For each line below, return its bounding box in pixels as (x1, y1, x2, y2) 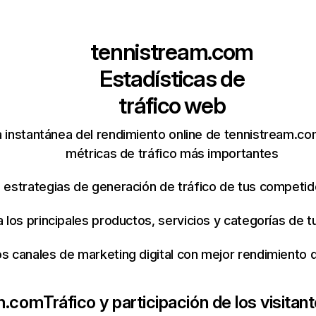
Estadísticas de (99, 65, 245, 92)
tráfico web (119, 92, 226, 119)
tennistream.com (90, 38, 254, 66)
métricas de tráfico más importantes (66, 146, 279, 161)
